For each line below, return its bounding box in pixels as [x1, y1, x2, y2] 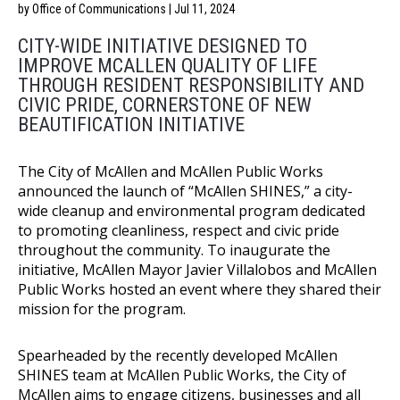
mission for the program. [18, 298, 186, 319]
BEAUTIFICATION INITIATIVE [18, 112, 245, 136]
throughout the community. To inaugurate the [18, 239, 330, 260]
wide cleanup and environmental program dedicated [18, 200, 365, 221]
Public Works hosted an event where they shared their [18, 279, 381, 299]
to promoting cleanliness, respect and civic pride [18, 220, 339, 240]
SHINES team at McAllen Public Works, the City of [18, 364, 346, 385]
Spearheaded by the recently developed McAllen [18, 345, 337, 365]
